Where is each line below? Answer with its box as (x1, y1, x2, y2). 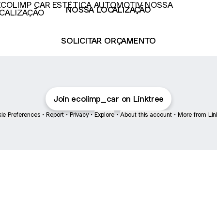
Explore (94, 110, 114, 119)
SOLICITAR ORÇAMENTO (61, 35, 156, 46)
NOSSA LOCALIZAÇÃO (66, 4, 151, 15)
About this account (120, 110, 172, 119)
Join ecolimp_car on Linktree (53, 93, 164, 104)
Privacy (70, 110, 89, 119)
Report (46, 110, 64, 119)
